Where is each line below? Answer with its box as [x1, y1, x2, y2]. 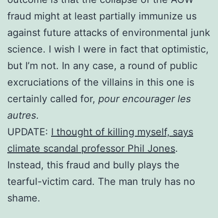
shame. [7, 192, 40, 204]
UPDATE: [7, 126, 51, 138]
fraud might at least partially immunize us [7, 10, 197, 22]
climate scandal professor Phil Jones [7, 142, 175, 154]
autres [7, 109, 36, 121]
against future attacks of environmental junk [7, 26, 210, 38]
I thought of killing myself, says [51, 126, 193, 138]
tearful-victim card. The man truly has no [7, 175, 195, 187]
